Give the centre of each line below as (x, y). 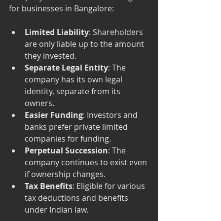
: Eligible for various (110, 186)
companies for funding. (68, 138)
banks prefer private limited (77, 127)
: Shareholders (117, 32)
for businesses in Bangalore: (61, 8)
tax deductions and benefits (77, 198)
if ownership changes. (65, 174)
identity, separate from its (74, 91)
